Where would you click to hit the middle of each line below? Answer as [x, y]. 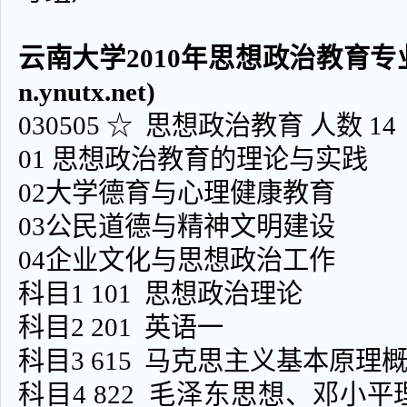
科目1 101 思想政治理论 [160, 293]
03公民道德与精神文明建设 [177, 226]
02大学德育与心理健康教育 [177, 193]
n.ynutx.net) [87, 92]
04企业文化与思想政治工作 [177, 260]
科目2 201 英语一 [121, 327]
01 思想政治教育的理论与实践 [193, 159]
